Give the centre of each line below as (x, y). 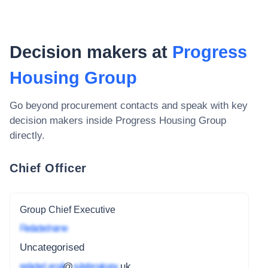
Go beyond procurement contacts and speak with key (129, 106)
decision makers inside (63, 121)
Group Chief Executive (68, 209)
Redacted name (43, 229)
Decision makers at (91, 52)
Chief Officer (48, 168)
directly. (27, 135)
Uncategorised (52, 248)
